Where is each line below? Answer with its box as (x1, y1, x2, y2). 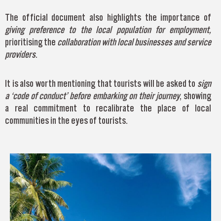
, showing (179, 90, 212, 101)
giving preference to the (5, 24, 96, 36)
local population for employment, (96, 24, 212, 36)
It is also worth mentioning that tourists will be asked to (5, 77, 197, 89)
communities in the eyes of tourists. (5, 114, 128, 126)
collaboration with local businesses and (57, 37, 187, 48)
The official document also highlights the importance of (5, 12, 211, 23)
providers (5, 49, 36, 60)
